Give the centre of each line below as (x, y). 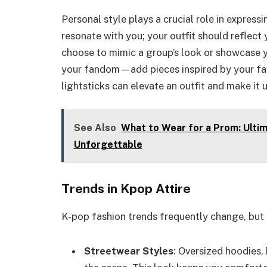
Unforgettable (108, 144)
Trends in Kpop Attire (126, 189)
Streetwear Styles (129, 251)
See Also (95, 128)
